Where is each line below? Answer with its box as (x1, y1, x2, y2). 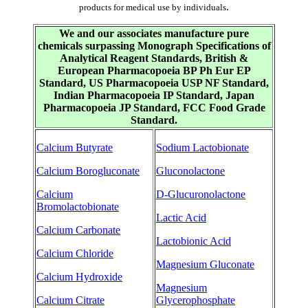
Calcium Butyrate (36, 142, 113, 154)
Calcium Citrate (36, 294, 104, 307)
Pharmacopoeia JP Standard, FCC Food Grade (43, 102, 265, 114)
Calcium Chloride (36, 247, 113, 260)
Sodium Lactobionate (156, 142, 249, 154)
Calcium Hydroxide (36, 271, 122, 283)
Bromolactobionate (36, 201, 119, 213)
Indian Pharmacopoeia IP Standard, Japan (54, 89, 254, 102)
